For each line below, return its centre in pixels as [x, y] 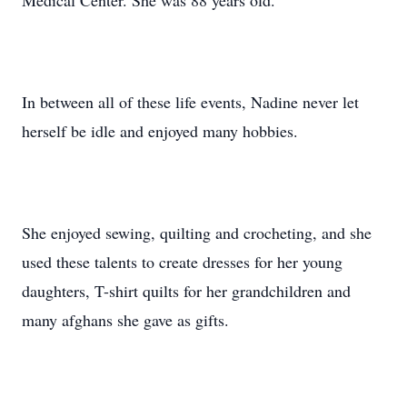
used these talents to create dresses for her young [182, 262]
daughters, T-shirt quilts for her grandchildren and [186, 291]
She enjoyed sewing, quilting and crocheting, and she [197, 233]
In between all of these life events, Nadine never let [190, 102]
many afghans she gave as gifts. [125, 320]
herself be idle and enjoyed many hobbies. [160, 131]
